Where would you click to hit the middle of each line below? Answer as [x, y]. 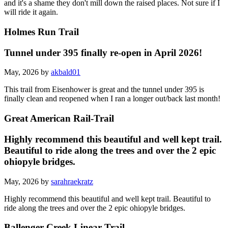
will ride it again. [31, 12]
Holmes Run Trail [41, 32]
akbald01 [66, 72]
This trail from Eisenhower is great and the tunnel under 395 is [104, 90]
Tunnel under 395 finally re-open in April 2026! [103, 52]
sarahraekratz [72, 181]
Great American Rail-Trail [59, 119]
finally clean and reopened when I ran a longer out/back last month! [112, 99]
